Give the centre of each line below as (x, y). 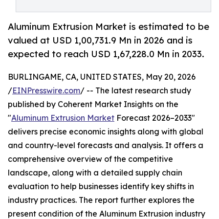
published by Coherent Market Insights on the (93, 104)
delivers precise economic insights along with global (106, 132)
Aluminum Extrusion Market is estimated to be (109, 27)
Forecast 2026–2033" (155, 118)
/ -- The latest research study (136, 91)
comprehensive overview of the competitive (90, 159)
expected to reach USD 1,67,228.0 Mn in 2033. (106, 54)
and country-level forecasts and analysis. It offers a (106, 145)
